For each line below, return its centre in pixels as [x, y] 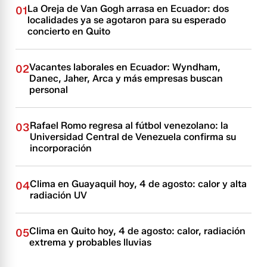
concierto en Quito [69, 32]
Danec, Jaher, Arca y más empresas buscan [126, 79]
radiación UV [59, 195]
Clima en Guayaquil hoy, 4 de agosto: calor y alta [139, 184]
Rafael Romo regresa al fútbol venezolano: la [129, 126]
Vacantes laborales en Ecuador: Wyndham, [125, 67]
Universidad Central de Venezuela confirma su [133, 137]
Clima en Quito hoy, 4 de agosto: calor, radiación [138, 231]
